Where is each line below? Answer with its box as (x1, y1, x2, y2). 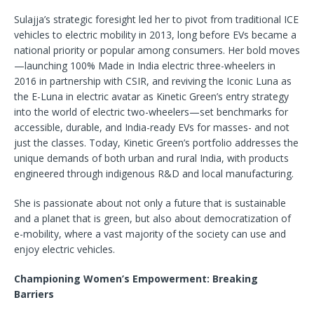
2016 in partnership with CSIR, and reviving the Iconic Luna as (14, 74, 292, 88)
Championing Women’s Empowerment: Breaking (14, 272, 258, 286)
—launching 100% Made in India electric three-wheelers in (14, 59, 275, 73)
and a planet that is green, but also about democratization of (14, 212, 291, 226)
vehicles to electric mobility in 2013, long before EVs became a (14, 28, 296, 42)
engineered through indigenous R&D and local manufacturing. (14, 167, 296, 181)
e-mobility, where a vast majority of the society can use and (14, 227, 286, 241)
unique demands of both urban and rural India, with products (14, 151, 289, 165)
